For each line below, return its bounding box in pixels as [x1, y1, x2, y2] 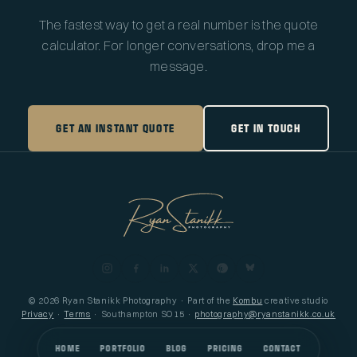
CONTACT [263, 343, 302, 354]
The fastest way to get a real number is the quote [38, 17, 319, 33]
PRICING [207, 343, 243, 354]
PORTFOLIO [100, 343, 146, 354]
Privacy [21, 308, 54, 320]
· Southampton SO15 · [90, 308, 195, 320]
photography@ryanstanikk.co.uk [194, 308, 336, 320]
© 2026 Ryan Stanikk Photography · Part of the [29, 295, 233, 306]
